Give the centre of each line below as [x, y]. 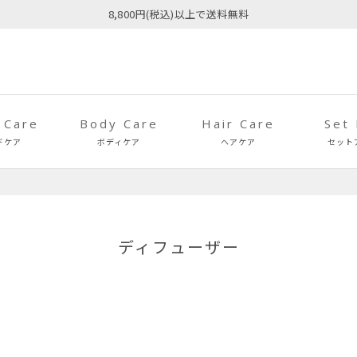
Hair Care [238, 123]
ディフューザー [178, 247]
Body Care [119, 123]
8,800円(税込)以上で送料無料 [178, 14]
